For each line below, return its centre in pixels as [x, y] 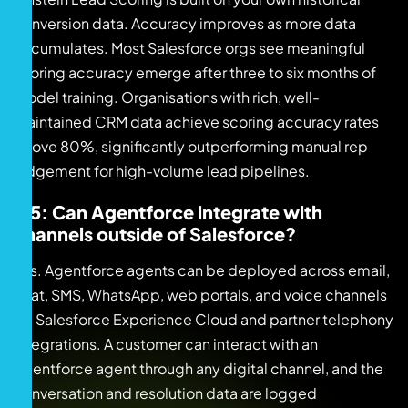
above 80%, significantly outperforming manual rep [191, 147]
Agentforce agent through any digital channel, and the [199, 369]
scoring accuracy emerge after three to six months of [195, 73]
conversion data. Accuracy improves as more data [185, 24]
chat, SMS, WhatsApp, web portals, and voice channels [200, 295]
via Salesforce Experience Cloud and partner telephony [204, 320]
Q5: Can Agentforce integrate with [168, 212]
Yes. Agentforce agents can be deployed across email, [202, 270]
